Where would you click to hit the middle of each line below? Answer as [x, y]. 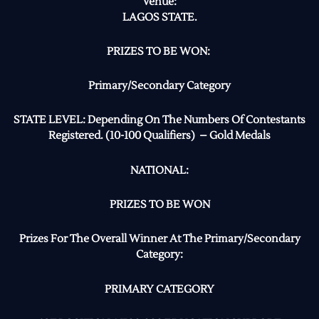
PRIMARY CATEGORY [159, 289]
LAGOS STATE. [159, 17]
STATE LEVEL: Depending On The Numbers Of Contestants [159, 120]
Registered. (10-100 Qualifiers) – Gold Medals [159, 136]
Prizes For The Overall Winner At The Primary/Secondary [159, 239]
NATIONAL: [159, 170]
